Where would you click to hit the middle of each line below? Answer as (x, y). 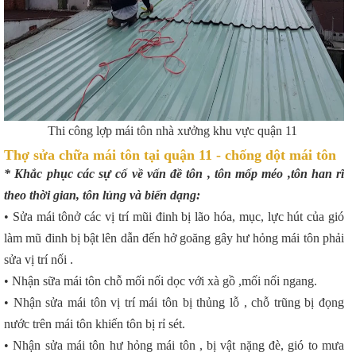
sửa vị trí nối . (39, 260)
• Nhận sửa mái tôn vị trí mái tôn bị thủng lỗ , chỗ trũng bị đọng (174, 303)
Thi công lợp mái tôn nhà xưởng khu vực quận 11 (174, 131)
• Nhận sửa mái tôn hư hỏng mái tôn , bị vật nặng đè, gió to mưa (174, 346)
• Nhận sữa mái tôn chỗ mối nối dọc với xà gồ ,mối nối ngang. (161, 281)
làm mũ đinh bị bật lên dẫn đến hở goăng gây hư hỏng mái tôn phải (174, 238)
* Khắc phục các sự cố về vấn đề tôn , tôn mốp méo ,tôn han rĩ (174, 174)
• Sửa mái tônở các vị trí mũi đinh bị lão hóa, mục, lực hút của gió (174, 217)
